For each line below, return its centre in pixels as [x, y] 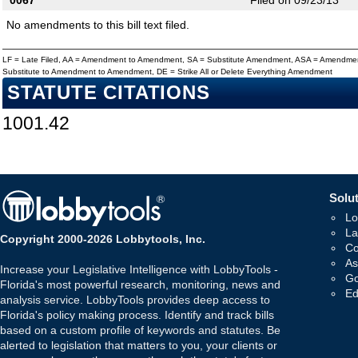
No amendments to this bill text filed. [98, 25]
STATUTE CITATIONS [109, 93]
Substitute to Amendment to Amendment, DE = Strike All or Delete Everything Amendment [167, 72]
